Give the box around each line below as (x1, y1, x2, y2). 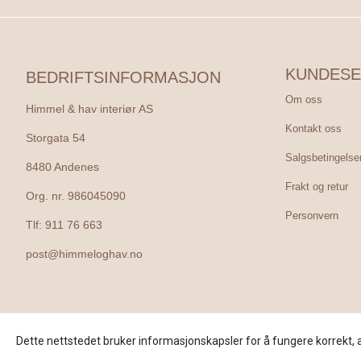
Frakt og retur (285, 180, 348, 193)
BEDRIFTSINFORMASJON (26, 68, 221, 86)
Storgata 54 (26, 131, 85, 144)
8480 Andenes (26, 160, 99, 173)
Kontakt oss (285, 122, 342, 135)
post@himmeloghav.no (26, 247, 143, 260)
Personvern (285, 209, 338, 222)
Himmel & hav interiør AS (26, 102, 153, 115)
